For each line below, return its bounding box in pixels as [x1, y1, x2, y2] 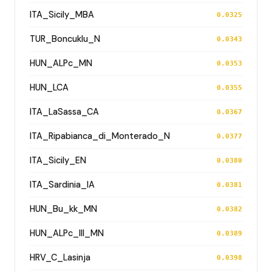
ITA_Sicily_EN [30, 154, 86, 166]
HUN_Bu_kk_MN [30, 203, 97, 214]
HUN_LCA [30, 81, 69, 93]
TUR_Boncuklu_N [30, 33, 100, 44]
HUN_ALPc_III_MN [30, 227, 104, 239]
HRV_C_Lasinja [30, 251, 90, 263]
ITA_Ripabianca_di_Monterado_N [30, 130, 170, 141]
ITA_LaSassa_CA [30, 106, 99, 117]
